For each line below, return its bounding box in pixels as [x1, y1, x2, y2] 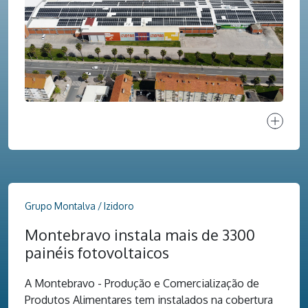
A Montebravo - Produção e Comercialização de [25, 276, 259, 291]
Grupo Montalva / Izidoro [25, 199, 134, 212]
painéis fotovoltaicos [25, 243, 169, 263]
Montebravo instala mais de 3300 [25, 225, 255, 245]
